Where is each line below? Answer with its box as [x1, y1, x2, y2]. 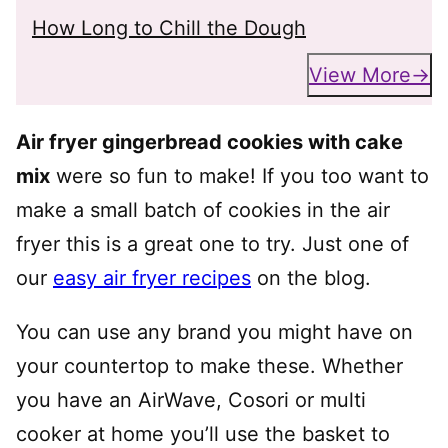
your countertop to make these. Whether [16, 354, 403, 378]
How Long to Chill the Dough [32, 16, 306, 40]
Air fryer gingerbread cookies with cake [16, 130, 403, 154]
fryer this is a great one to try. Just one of [16, 232, 409, 256]
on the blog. [251, 266, 371, 290]
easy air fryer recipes [53, 266, 251, 290]
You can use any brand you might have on [16, 320, 413, 344]
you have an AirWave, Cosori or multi [16, 388, 366, 412]
